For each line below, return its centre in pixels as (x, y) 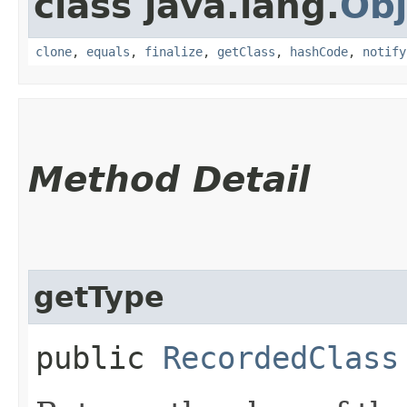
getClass (246, 51)
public (99, 357)
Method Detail (169, 179)
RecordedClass (281, 357)
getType (99, 297)
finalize (174, 51)
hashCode (319, 51)
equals (108, 51)
